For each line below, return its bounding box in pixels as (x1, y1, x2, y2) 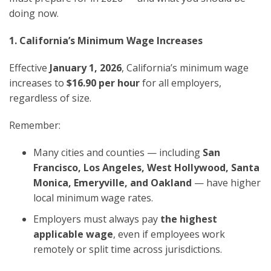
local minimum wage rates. (33, 191, 153, 204)
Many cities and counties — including (33, 145, 203, 159)
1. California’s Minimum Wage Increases (9, 33, 203, 47)
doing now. (9, 6, 59, 20)
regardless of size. (9, 91, 91, 105)
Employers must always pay (33, 212, 160, 226)
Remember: (9, 118, 60, 132)
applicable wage (33, 227, 113, 241)
